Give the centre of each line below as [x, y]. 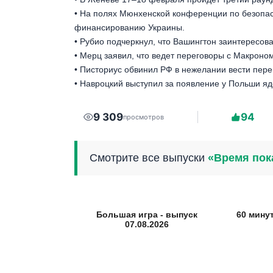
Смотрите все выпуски [149, 158]
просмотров [144, 117]
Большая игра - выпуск [147, 215]
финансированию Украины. [129, 28]
